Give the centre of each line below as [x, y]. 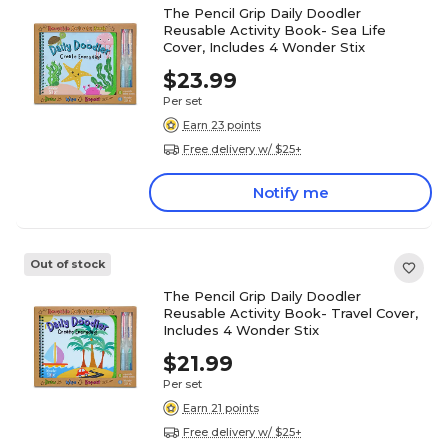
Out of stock [67, 264]
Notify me [290, 192]
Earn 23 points [221, 124]
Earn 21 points [220, 407]
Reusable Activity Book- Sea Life [274, 30]
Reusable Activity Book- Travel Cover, [290, 313]
